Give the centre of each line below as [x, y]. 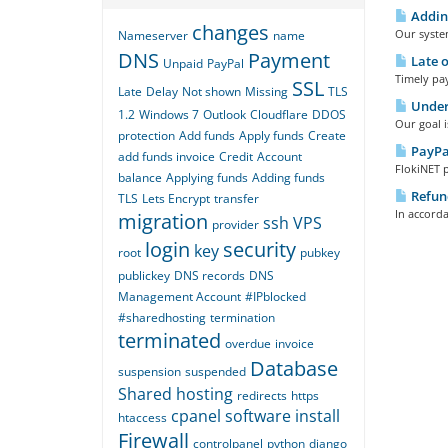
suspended [215, 371]
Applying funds [207, 177]
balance [140, 177]
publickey [144, 275]
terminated [169, 340]
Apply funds [271, 135]
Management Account [179, 296]
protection [146, 135]
